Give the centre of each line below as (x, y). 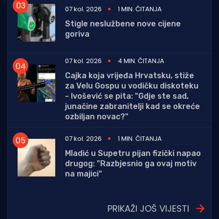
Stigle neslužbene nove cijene (123, 23)
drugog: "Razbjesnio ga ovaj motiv (131, 164)
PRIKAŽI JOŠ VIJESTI (148, 209)
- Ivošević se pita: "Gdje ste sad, (127, 96)
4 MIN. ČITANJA (141, 61)
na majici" (84, 174)
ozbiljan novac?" (97, 117)
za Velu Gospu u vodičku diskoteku (132, 86)
